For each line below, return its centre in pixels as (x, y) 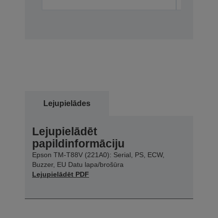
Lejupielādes (67, 103)
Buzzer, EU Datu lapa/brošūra (78, 164)
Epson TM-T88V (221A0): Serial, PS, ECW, (98, 154)
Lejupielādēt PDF (61, 174)
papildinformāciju (78, 143)
